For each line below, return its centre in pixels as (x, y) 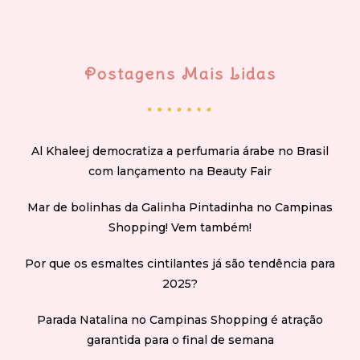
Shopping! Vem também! (180, 228)
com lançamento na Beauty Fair (180, 172)
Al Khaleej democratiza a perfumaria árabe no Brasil (180, 151)
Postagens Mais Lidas (180, 74)
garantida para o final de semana (180, 340)
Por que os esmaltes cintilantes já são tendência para (180, 264)
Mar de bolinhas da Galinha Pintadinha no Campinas (180, 208)
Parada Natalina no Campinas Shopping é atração (180, 320)
